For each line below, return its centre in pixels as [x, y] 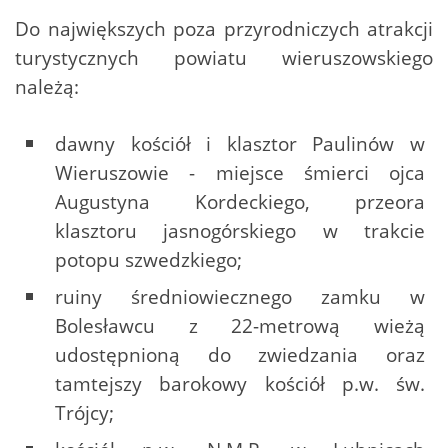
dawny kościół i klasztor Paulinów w [240, 144]
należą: [47, 87]
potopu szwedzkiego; [148, 260]
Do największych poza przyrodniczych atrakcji [224, 29]
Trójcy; [84, 413]
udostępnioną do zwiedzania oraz [240, 355]
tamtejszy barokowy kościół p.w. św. [240, 384]
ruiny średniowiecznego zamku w [240, 297]
